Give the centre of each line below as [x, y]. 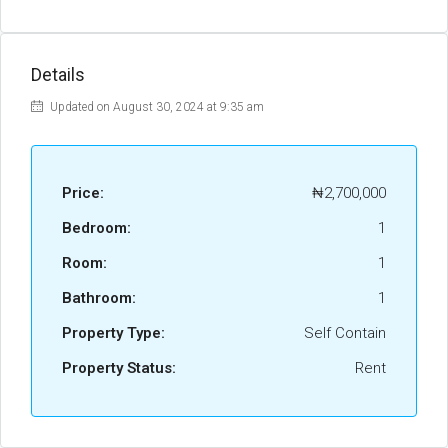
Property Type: [113, 333]
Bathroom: [99, 298]
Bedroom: [96, 228]
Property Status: [119, 368]
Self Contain [345, 333]
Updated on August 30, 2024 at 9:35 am [155, 107]
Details [58, 74]
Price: [83, 193]
